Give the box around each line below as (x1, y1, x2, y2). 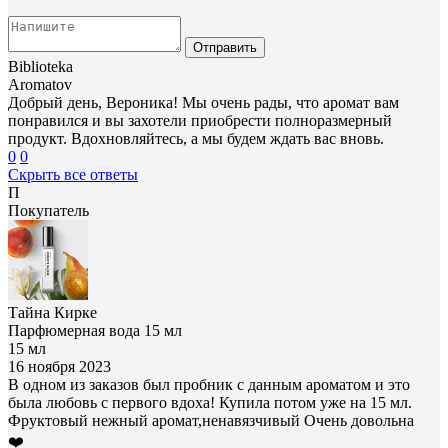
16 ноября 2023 (8, 357, 111, 375)
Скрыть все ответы (8, 165, 138, 183)
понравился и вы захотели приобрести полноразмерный (8, 111, 392, 129)
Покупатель (8, 201, 89, 219)
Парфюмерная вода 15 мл (8, 321, 182, 339)
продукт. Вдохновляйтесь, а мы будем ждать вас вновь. (8, 129, 384, 147)
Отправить (193, 39, 257, 55)
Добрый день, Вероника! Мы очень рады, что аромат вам (8, 93, 399, 111)
